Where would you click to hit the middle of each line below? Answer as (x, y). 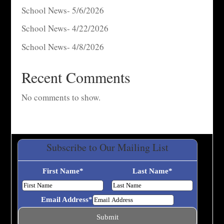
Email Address (65, 199)
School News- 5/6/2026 (62, 10)
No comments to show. (61, 97)
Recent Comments (76, 77)
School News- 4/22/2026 (65, 28)
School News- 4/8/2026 (62, 46)
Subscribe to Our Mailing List (108, 147)
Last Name (150, 171)
